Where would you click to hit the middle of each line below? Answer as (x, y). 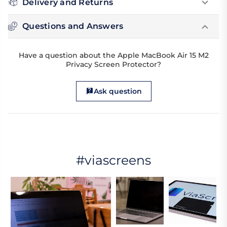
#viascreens (113, 160)
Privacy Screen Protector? (113, 65)
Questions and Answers (73, 26)
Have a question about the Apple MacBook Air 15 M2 (113, 55)
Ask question (118, 91)
